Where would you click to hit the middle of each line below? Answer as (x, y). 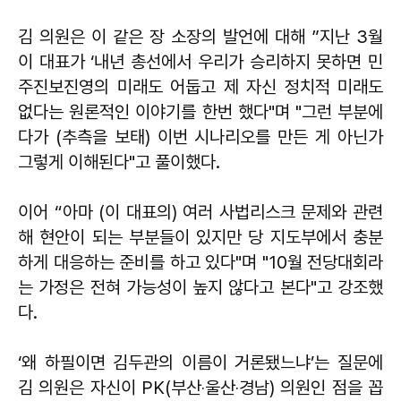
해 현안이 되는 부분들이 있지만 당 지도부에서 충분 (200, 238)
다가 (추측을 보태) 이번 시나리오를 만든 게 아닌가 (200, 137)
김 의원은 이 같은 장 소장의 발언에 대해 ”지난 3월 (200, 37)
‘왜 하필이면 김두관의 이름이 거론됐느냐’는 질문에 (200, 363)
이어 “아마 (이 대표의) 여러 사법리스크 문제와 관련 (200, 213)
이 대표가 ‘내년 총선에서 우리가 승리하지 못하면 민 (200, 62)
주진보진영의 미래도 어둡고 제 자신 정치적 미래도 (200, 87)
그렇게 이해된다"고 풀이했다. (119, 162)
